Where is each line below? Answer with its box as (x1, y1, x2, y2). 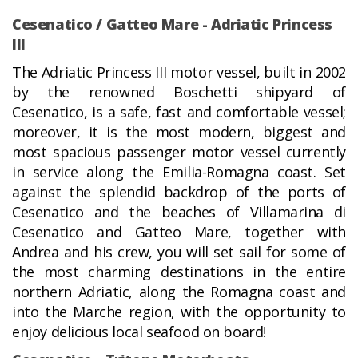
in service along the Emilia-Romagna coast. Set (12, 162, 346, 182)
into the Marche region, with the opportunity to (12, 302, 346, 322)
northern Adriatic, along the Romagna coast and (12, 282, 346, 302)
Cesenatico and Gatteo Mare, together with (12, 222, 346, 242)
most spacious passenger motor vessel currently (12, 142, 346, 162)
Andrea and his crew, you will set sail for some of (12, 242, 346, 262)
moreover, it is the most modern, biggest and (12, 122, 346, 142)
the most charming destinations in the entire (12, 262, 346, 282)
